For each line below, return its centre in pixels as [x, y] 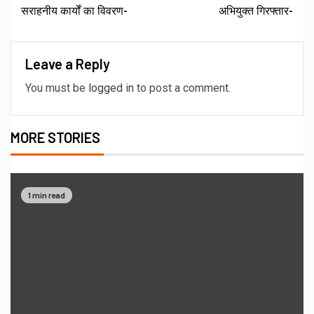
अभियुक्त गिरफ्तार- [256, 11]
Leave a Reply [68, 64]
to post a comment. [182, 88]
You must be [57, 88]
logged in [111, 88]
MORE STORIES [55, 138]
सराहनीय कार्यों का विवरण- [74, 11]
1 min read [47, 194]
